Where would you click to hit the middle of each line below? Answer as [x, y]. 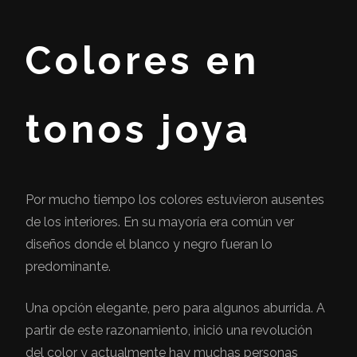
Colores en [143, 60]
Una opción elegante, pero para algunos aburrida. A [175, 308]
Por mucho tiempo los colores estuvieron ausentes [175, 199]
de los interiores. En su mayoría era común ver [160, 222]
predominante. [70, 266]
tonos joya [139, 129]
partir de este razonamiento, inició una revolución [169, 330]
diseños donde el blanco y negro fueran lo [149, 244]
